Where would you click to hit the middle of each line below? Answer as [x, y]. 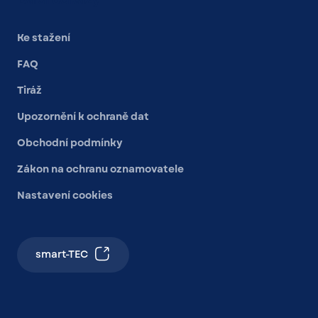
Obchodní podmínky [70, 143]
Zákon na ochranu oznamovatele [100, 169]
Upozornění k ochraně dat [83, 117]
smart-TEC [62, 254]
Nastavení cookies [65, 196]
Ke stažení [44, 38]
